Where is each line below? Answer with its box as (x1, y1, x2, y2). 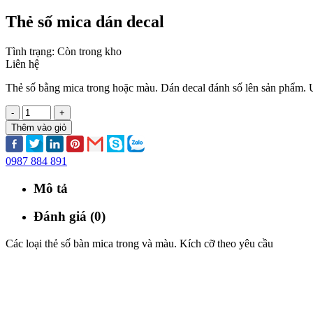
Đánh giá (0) (34, 209, 105, 224)
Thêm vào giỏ (11, 122, 66, 133)
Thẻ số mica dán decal (6, 12, 164, 31)
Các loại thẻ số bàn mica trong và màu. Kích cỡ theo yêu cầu (6, 237, 273, 249)
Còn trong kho (57, 45, 122, 57)
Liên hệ (6, 57, 39, 70)
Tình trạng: (6, 45, 57, 57)
